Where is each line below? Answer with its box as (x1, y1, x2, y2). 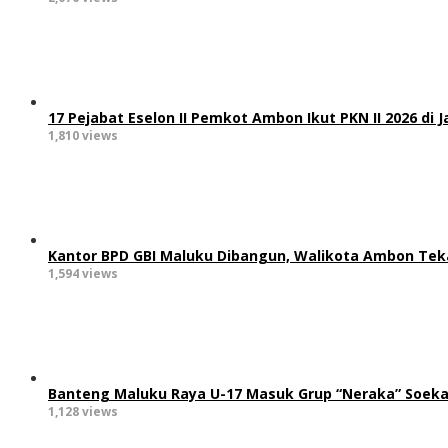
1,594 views (48, 265, 118, 283)
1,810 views (48, 127, 118, 145)
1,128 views (48, 403, 118, 421)
